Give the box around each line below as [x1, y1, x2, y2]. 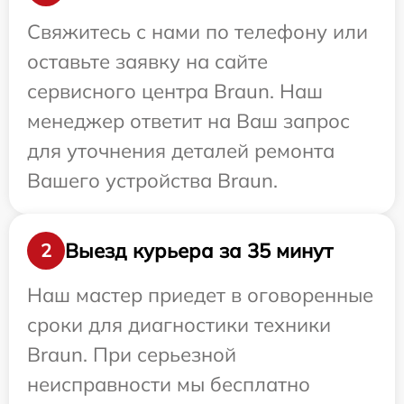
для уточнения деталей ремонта [27, 138, 335, 164]
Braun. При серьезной [27, 342, 236, 368]
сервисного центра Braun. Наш [27, 78, 323, 105]
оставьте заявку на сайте [27, 49, 268, 75]
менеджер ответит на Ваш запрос [27, 108, 350, 134]
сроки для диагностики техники [27, 312, 331, 338]
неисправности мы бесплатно [27, 372, 310, 398]
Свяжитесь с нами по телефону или [27, 19, 368, 45]
